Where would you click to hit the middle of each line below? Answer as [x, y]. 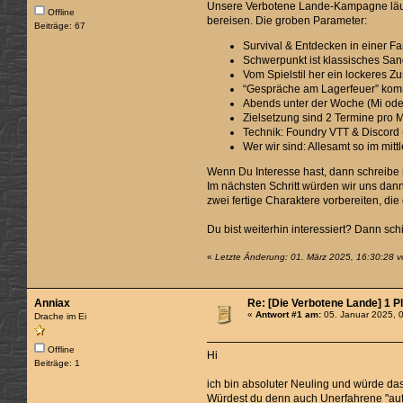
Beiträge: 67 [60, 26]
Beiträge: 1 [58, 363]
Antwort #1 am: [289, 314]
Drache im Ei [61, 316]
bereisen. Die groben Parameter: [287, 21]
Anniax [53, 303]
